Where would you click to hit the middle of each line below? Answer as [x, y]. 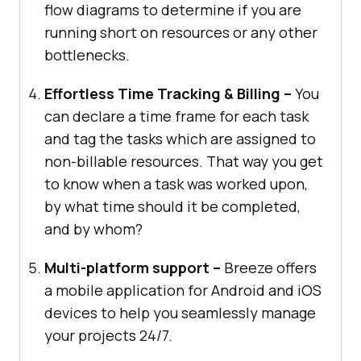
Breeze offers [269, 268]
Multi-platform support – [133, 268]
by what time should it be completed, [172, 207]
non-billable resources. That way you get [184, 162]
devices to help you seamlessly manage [180, 313]
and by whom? [93, 229]
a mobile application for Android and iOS [183, 290]
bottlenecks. [87, 55]
